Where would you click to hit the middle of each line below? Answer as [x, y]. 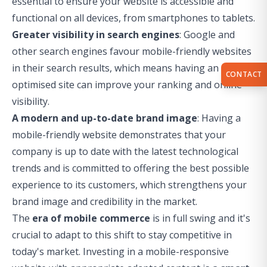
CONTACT [244, 74]
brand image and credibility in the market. [105, 201]
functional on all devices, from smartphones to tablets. [133, 18]
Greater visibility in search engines [96, 34]
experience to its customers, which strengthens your [129, 184]
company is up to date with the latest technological [125, 151]
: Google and [207, 34]
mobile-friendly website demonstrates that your [119, 134]
